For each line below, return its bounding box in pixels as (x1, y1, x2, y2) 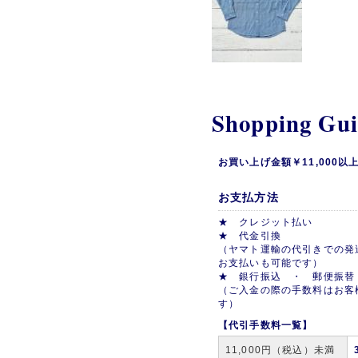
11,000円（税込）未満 (225, 344, 336, 355)
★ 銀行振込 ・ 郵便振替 (218, 270, 356, 281)
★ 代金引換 (218, 229, 292, 241)
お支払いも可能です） (218, 257, 324, 268)
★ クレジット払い (218, 216, 313, 227)
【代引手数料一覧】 (218, 319, 313, 330)
